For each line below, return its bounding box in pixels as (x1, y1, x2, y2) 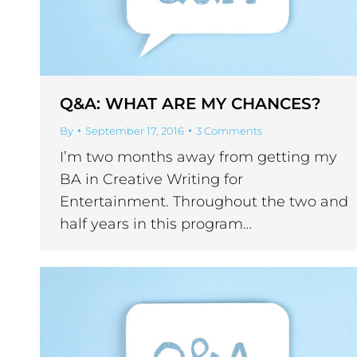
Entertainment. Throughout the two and (60, 193, 348, 211)
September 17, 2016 (85, 124, 184, 138)
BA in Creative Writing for (60, 171, 243, 189)
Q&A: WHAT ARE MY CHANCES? (60, 94, 321, 114)
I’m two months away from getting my (60, 148, 337, 167)
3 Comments (196, 124, 262, 138)
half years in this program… (60, 215, 252, 233)
